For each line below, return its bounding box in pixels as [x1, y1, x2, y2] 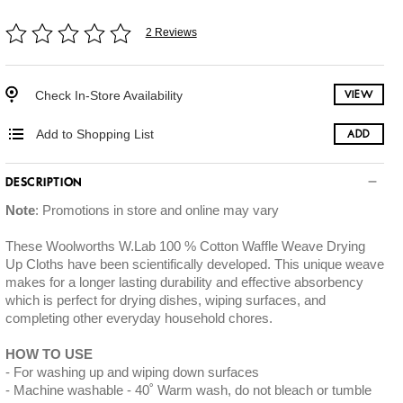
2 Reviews [145, 25, 197, 39]
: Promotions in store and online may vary [34, 202, 279, 218]
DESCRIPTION [4, 177, 83, 189]
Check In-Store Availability [34, 87, 183, 103]
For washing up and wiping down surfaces [13, 364, 259, 380]
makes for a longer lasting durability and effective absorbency [4, 274, 363, 290]
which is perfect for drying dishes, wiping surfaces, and [4, 292, 326, 308]
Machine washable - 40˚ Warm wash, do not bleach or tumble [13, 382, 372, 398]
